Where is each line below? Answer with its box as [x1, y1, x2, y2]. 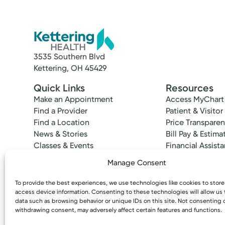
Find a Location [34, 117, 90, 127]
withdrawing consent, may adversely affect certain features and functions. [15, 206, 222, 213]
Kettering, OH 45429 [34, 63, 107, 73]
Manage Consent [107, 158, 167, 167]
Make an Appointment [34, 94, 114, 104]
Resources [166, 81, 214, 94]
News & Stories [34, 129, 88, 139]
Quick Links [34, 81, 85, 94]
